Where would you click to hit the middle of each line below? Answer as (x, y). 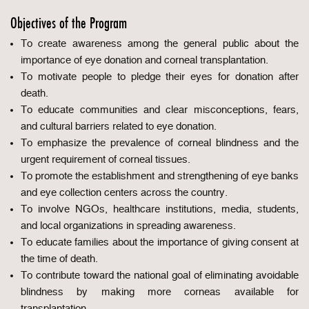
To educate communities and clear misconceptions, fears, (160, 110)
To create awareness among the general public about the (160, 44)
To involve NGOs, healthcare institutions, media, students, (160, 209)
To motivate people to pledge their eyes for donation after (160, 77)
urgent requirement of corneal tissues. (106, 160)
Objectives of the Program (69, 23)
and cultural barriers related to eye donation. (119, 127)
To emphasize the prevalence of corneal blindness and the (160, 143)
